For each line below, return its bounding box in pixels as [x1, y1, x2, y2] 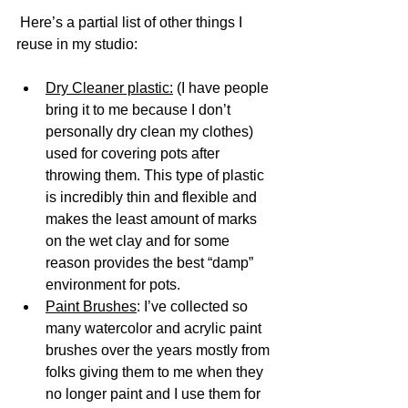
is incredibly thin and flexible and [46, 189, 260, 206]
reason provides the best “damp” [46, 255, 257, 271]
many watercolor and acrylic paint [46, 321, 265, 337]
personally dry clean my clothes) [46, 124, 257, 140]
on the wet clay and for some [46, 233, 233, 250]
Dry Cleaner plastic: [46, 80, 173, 97]
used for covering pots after [46, 146, 223, 162]
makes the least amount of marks [46, 211, 260, 228]
